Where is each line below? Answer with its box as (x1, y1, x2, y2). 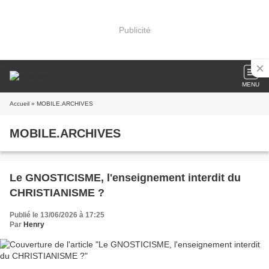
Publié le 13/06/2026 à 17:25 (10, 211, 104, 219)
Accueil (10, 100, 29, 107)
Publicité (118, 25, 151, 35)
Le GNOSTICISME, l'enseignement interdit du (10, 172, 241, 184)
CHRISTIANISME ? (10, 187, 104, 199)
